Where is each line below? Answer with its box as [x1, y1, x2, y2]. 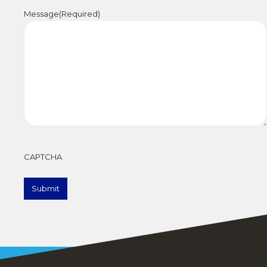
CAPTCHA [24, 151, 62, 162]
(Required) [59, 8, 100, 18]
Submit [32, 183, 60, 193]
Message [24, 8, 59, 18]
